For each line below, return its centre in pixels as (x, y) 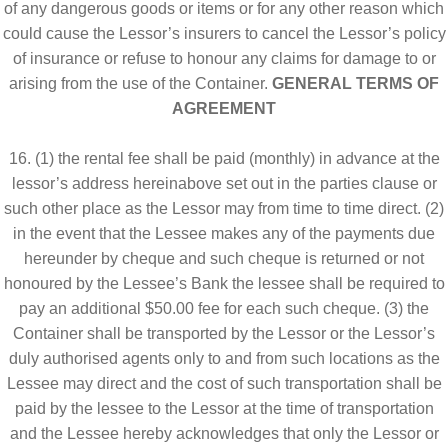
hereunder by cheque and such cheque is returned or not (224, 258)
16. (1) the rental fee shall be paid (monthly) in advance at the (224, 158)
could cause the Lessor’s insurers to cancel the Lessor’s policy (224, 33)
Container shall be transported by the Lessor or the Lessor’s (224, 333)
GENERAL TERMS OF (355, 83)
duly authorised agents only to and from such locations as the (224, 358)
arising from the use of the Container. (140, 83)
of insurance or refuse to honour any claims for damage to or (224, 58)
